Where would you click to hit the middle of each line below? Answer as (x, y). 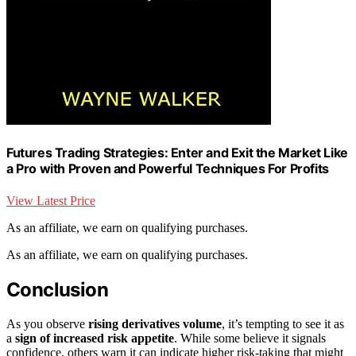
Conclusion (57, 289)
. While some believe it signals (250, 338)
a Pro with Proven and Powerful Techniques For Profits (168, 169)
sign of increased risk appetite (95, 338)
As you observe (47, 323)
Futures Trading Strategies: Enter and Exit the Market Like (177, 153)
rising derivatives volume (155, 323)
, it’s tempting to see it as (283, 323)
